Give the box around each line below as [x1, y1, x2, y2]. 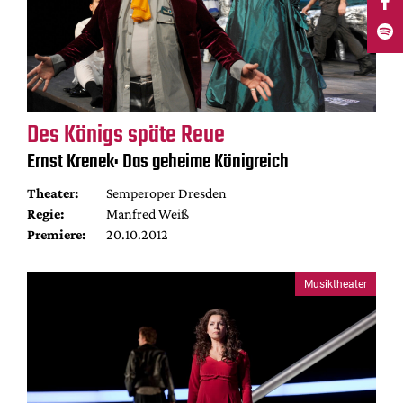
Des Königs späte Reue [27, 116, 225, 155]
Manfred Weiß [105, 206, 189, 221]
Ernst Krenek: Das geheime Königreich [27, 147, 289, 177]
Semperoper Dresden [105, 185, 227, 201]
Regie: [27, 206, 64, 221]
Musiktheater [304, 277, 367, 291]
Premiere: [27, 227, 85, 242]
